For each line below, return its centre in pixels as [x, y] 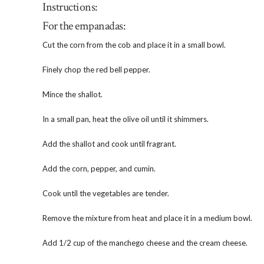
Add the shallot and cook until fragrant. [109, 144]
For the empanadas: [84, 26]
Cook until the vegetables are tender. [106, 194]
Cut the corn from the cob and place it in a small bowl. [134, 45]
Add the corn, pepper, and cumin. [99, 169]
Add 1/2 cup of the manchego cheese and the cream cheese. [145, 243]
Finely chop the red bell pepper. [96, 70]
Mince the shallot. [72, 95]
